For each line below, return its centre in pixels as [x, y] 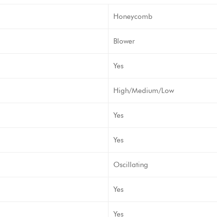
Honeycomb [133, 16]
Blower [124, 41]
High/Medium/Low [144, 91]
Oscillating [131, 165]
